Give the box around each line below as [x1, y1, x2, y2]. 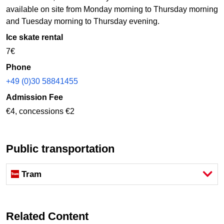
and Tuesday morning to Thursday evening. [6, 17, 159, 26]
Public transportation [13, 142, 114, 155]
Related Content [14, 209, 88, 222]
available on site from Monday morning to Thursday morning [6, 5, 218, 14]
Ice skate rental [6, 33, 63, 42]
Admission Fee [6, 93, 63, 102]
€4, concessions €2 [6, 107, 74, 116]
